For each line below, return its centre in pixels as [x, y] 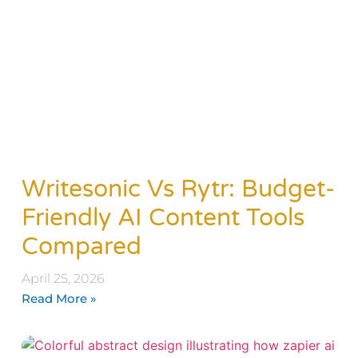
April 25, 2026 [63, 278]
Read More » [59, 298]
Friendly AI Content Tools [163, 218]
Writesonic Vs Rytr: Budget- [178, 189]
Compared [81, 247]
